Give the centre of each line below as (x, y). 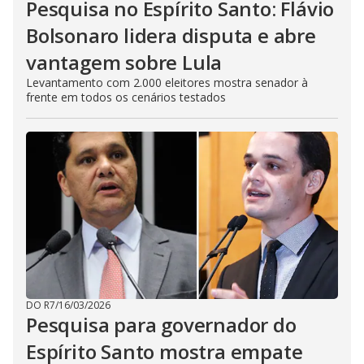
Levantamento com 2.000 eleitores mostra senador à (167, 82)
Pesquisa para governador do (161, 324)
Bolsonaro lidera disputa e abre (171, 35)
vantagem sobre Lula (124, 62)
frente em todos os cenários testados (126, 97)
